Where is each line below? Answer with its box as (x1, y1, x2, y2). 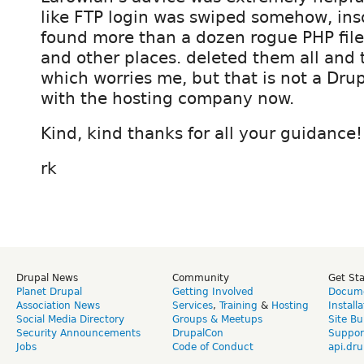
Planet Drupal (16, 285, 82, 297)
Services (172, 299, 213, 311)
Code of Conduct (172, 340, 253, 353)
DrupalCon (172, 327, 223, 339)
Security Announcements (16, 327, 141, 339)
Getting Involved (172, 285, 253, 297)
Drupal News (16, 271, 78, 284)
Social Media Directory (16, 313, 124, 325)
